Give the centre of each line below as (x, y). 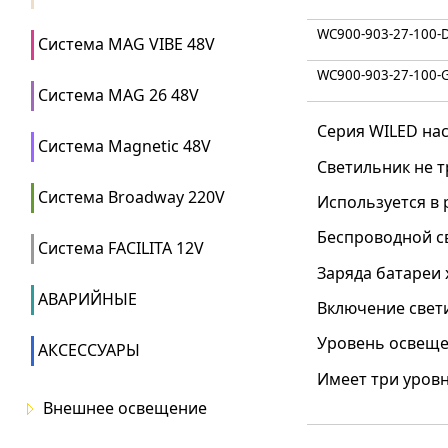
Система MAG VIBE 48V (126, 44)
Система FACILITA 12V (121, 248)
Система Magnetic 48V (124, 146)
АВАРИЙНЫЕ (87, 299)
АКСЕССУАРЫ (89, 350)
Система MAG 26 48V (118, 95)
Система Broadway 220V (131, 197)
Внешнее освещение (125, 408)
